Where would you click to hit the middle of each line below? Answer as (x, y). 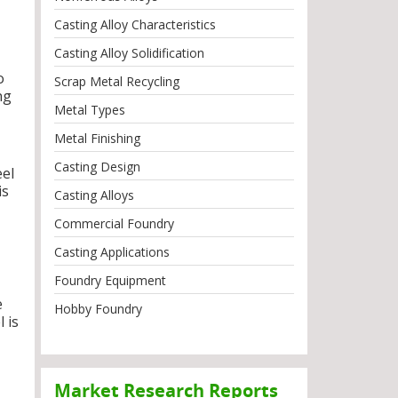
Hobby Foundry (98, 309)
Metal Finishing (97, 138)
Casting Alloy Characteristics (135, 24)
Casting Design (97, 167)
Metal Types (90, 110)
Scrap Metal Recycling (117, 81)
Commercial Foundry (114, 223)
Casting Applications (112, 252)
